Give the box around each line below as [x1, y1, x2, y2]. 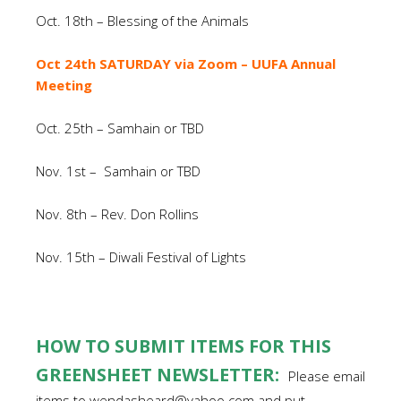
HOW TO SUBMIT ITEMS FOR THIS [36, 334, 331, 358]
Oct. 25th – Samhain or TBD [36, 119, 204, 137]
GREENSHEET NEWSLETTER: [36, 363, 284, 387]
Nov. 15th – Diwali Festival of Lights [36, 248, 250, 266]
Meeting [36, 76, 92, 94]
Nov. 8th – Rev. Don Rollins [36, 205, 199, 223]
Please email [288, 367, 365, 385]
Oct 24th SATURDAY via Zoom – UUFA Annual [36, 55, 336, 73]
